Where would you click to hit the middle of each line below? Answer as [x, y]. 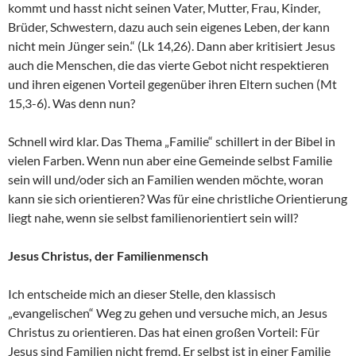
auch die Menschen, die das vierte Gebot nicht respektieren [168, 64]
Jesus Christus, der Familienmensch [108, 255]
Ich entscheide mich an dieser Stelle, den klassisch [142, 293]
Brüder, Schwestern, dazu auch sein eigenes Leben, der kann [169, 26]
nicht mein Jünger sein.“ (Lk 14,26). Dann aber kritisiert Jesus [172, 45]
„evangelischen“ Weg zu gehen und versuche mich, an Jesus [168, 312]
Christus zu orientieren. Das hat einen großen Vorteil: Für [164, 331]
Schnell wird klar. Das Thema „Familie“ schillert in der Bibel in [172, 141]
